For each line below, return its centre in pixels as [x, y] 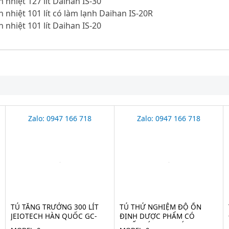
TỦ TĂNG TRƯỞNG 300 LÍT [55, 207]
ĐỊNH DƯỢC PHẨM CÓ [157, 216]
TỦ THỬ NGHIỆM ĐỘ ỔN [161, 207]
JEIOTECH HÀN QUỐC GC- [54, 216]
